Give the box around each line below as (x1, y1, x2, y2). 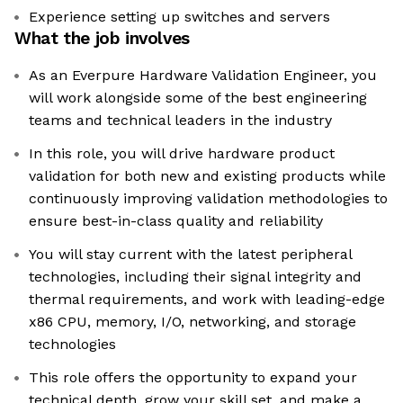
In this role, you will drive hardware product (29, 145, 335, 163)
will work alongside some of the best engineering (29, 89, 367, 107)
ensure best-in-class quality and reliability (29, 212, 323, 230)
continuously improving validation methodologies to (29, 190, 388, 208)
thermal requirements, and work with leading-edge (29, 291, 385, 309)
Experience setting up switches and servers (29, 8, 330, 26)
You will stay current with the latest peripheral (29, 246, 353, 264)
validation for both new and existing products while (29, 167, 386, 185)
